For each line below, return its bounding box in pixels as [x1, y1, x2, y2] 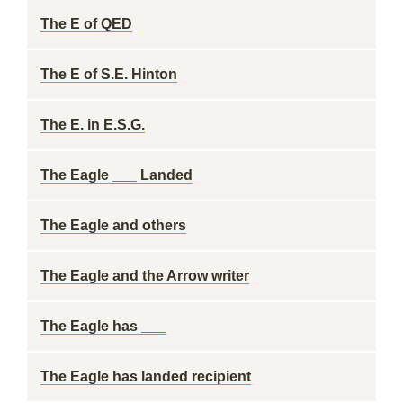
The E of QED [40, 16, 132, 31]
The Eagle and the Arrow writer [40, 268, 249, 283]
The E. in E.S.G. [40, 117, 145, 132]
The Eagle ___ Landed [40, 167, 193, 183]
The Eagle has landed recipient [40, 369, 251, 384]
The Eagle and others [40, 218, 186, 233]
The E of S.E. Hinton [40, 67, 177, 82]
